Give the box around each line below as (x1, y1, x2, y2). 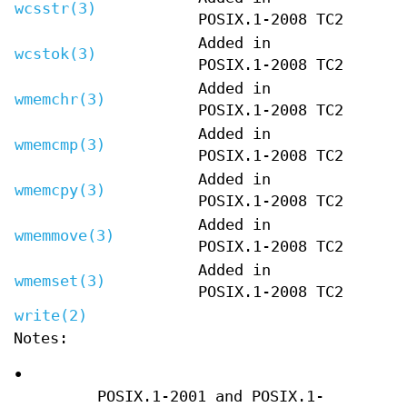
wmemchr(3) (15, 90, 105, 108)
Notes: (14, 329, 68, 347)
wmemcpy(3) (15, 181, 105, 199)
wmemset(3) (15, 272, 105, 290)
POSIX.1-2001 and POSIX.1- (96, 387, 324, 405)
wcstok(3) (15, 45, 96, 63)
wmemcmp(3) (15, 135, 105, 154)
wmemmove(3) (15, 226, 114, 244)
